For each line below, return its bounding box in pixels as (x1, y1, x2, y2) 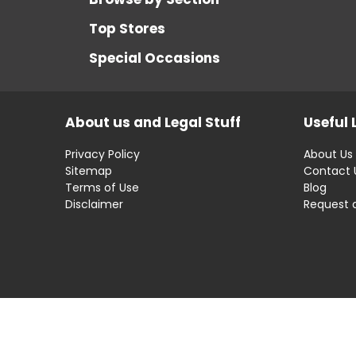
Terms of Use (65, 179, 139, 195)
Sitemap (65, 162, 112, 179)
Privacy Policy (65, 145, 140, 162)
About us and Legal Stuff (65, 112, 241, 132)
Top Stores (89, 18, 165, 38)
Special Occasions (89, 48, 220, 68)
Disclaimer (65, 195, 123, 212)
